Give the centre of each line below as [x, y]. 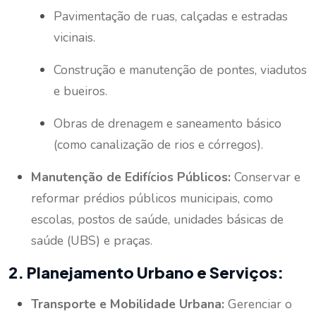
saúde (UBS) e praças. [92, 240]
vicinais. [74, 37]
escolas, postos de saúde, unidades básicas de [157, 219]
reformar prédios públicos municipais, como [152, 198]
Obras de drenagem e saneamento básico [168, 123]
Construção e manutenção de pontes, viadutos [180, 69]
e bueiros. [80, 91]
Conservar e [266, 177]
